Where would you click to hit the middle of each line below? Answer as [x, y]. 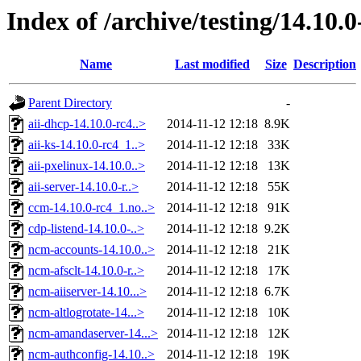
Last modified [212, 64]
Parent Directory [70, 103]
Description [325, 64]
